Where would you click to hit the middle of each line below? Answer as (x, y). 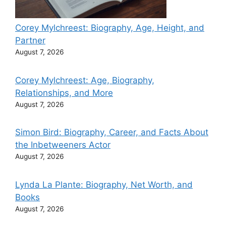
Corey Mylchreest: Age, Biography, (85, 80)
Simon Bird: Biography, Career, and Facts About (112, 132)
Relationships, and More (64, 93)
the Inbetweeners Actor (63, 145)
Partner (30, 40)
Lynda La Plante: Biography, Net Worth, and (104, 184)
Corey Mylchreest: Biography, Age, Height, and (110, 28)
